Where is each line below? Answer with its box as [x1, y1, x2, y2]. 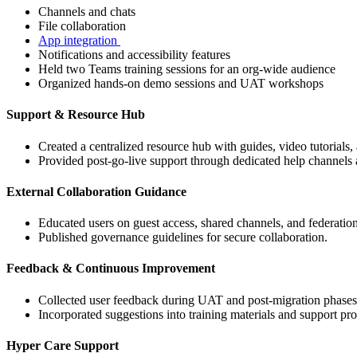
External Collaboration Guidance [6, 184, 186, 198]
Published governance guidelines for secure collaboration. [38, 230, 328, 245]
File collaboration [38, 19, 126, 33]
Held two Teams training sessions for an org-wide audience [38, 62, 335, 76]
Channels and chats [38, 5, 135, 18]
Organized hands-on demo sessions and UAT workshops [38, 76, 324, 90]
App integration [38, 33, 117, 47]
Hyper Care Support [6, 338, 122, 352]
